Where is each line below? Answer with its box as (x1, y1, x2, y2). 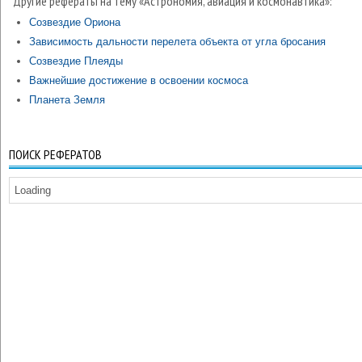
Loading (15, 184, 51, 196)
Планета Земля (29, 94, 105, 106)
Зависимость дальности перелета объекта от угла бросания (29, 36, 326, 48)
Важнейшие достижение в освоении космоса (29, 74, 248, 86)
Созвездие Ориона (29, 16, 120, 28)
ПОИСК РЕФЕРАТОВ (9, 146, 102, 162)
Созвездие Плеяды (29, 55, 123, 67)
